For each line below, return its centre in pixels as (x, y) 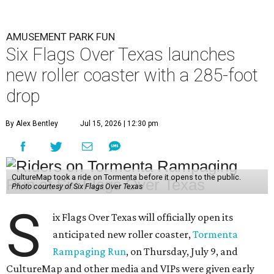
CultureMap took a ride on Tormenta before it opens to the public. (126, 177)
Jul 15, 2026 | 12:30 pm (119, 123)
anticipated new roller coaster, (123, 234)
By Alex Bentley (32, 123)
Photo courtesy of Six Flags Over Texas (77, 186)
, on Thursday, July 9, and (182, 251)
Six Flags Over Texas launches (121, 54)
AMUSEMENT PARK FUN (61, 36)
